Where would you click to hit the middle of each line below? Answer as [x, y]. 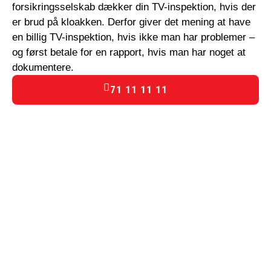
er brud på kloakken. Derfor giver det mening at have [131, 22]
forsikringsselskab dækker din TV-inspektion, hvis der [134, 7]
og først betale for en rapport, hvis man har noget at [129, 53]
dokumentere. [43, 68]
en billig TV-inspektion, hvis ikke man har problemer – [133, 38]
